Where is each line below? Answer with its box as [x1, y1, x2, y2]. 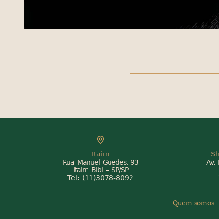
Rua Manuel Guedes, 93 [63, 158, 138, 166]
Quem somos [173, 198, 214, 207]
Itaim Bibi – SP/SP [73, 165, 128, 174]
